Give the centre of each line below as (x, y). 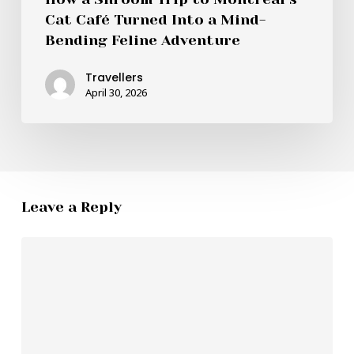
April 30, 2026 (116, 92)
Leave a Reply (71, 207)
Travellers (114, 77)
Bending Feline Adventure (142, 40)
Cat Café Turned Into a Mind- (155, 19)
